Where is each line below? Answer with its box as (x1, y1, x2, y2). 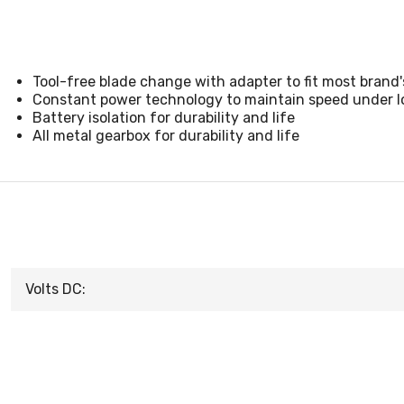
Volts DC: (25, 280, 86, 298)
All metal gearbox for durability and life (32, 127, 299, 144)
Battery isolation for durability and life (32, 109, 295, 126)
